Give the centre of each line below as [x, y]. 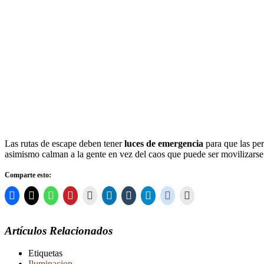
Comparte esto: [28, 175]
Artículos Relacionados [59, 230]
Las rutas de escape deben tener [65, 143]
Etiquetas [45, 253]
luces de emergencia [164, 143]
